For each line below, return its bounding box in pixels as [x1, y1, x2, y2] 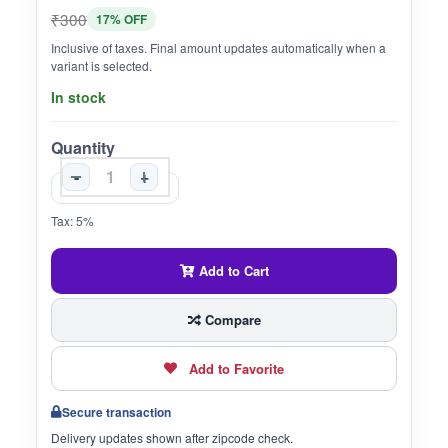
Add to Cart [194, 260, 269, 280]
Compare [200, 309, 261, 329]
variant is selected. [51, 57, 152, 75]
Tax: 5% [51, 211, 94, 229]
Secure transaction [62, 403, 171, 422]
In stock [51, 87, 106, 108]
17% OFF [96, 10, 147, 29]
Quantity [51, 136, 115, 160]
